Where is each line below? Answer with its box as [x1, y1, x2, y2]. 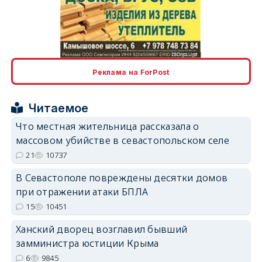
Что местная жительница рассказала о [15, 119, 199, 133]
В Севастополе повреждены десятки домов [15, 171, 228, 184]
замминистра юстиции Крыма [15, 236, 159, 250]
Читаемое [29, 101, 89, 115]
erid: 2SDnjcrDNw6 [195, 105, 251, 113]
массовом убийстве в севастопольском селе [15, 133, 229, 147]
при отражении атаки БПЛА [15, 185, 149, 198]
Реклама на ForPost [92, 67, 170, 77]
